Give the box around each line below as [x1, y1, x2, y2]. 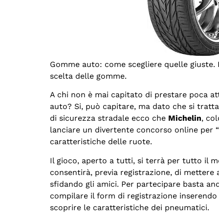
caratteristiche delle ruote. [50, 137, 152, 147]
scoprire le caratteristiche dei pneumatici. [50, 202, 209, 212]
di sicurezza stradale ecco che [50, 113, 168, 123]
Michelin [168, 113, 201, 123]
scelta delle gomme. [50, 71, 127, 81]
